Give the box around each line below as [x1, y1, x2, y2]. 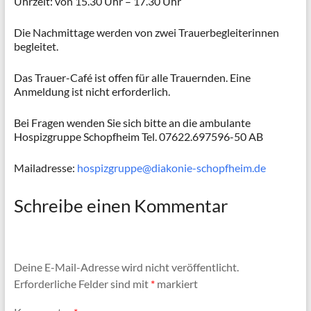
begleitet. [13, 40, 58, 53]
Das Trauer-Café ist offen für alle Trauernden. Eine [13, 71, 251, 85]
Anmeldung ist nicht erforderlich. [13, 85, 170, 99]
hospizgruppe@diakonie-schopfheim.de [76, 161, 266, 175]
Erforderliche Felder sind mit [13, 276, 151, 290]
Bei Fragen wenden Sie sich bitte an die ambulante [13, 116, 251, 130]
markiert [154, 276, 198, 290]
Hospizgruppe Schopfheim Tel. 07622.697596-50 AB [13, 130, 263, 144]
